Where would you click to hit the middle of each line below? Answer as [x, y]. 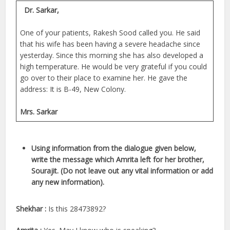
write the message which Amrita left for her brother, [118, 159]
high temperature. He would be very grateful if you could [114, 66]
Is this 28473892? [77, 208]
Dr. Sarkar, [42, 10]
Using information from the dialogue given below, [114, 148]
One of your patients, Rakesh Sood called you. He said [110, 32]
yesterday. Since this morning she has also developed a [112, 55]
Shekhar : [32, 208]
